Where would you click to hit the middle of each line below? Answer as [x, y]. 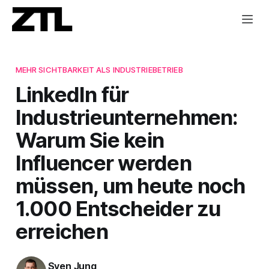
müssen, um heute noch [130, 185]
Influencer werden [103, 162]
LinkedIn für [72, 94]
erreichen [62, 231]
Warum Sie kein [90, 140]
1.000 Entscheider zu [118, 208]
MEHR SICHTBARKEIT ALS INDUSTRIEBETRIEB [99, 69]
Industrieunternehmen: [127, 117]
